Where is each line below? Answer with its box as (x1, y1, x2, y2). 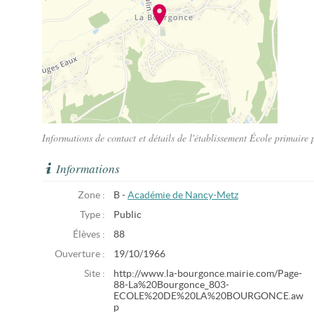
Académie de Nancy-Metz (128, 190, 238, 200)
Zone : (78, 190, 105, 200)
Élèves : (73, 229, 105, 240)
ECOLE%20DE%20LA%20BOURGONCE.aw (114, 291, 303, 301)
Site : (84, 268, 105, 279)
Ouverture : (55, 249, 105, 259)
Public (114, 210, 142, 220)
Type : (80, 210, 105, 220)
